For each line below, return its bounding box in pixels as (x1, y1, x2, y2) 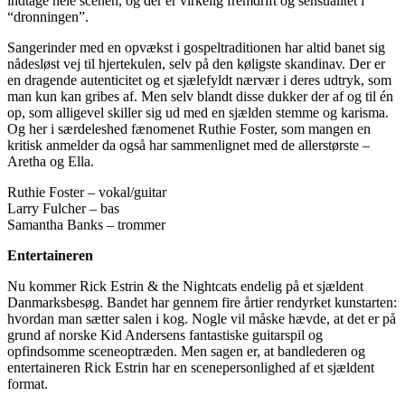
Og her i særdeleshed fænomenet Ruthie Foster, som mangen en (7, 120, 371, 137)
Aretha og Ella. (7, 153, 94, 169)
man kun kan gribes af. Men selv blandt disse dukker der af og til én (7, 88, 393, 104)
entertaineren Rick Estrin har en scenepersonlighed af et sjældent (7, 359, 374, 375)
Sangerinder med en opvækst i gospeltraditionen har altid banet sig (7, 39, 385, 55)
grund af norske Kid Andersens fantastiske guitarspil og (7, 326, 323, 343)
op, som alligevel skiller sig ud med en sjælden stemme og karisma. (7, 104, 389, 120)
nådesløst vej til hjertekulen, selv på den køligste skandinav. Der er (7, 55, 385, 71)
